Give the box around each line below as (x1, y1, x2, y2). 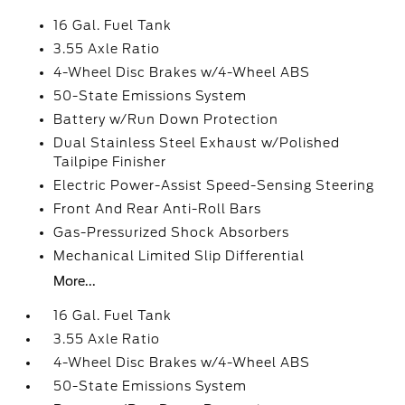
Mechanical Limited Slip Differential (53, 249, 306, 263)
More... (53, 274, 97, 288)
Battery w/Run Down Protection (53, 112, 279, 127)
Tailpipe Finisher (53, 155, 167, 169)
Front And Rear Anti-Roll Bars (53, 202, 262, 216)
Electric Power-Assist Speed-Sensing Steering (53, 178, 375, 193)
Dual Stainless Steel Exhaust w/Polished (53, 136, 341, 150)
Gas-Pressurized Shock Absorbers (53, 225, 290, 240)
